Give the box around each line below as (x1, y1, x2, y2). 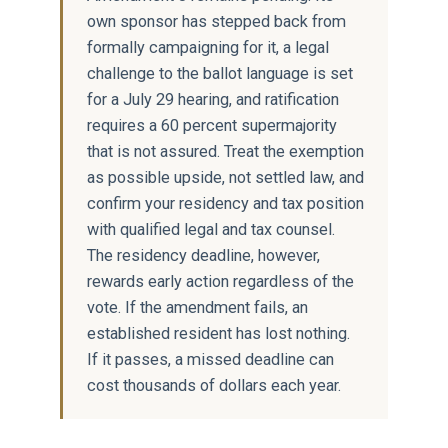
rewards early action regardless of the (87, 271, 354, 291)
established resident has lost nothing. (87, 323, 350, 343)
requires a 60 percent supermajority (87, 115, 337, 135)
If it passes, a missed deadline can (87, 349, 334, 369)
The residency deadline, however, (87, 245, 320, 265)
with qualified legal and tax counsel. (87, 219, 335, 239)
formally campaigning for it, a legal (87, 37, 329, 57)
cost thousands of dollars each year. (87, 375, 341, 395)
